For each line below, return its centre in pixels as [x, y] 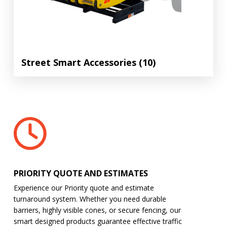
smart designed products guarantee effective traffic [98, 221]
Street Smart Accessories [80, 62]
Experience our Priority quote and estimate [84, 188]
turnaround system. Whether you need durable [90, 199]
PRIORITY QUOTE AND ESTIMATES [81, 173]
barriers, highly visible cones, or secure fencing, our [98, 210]
